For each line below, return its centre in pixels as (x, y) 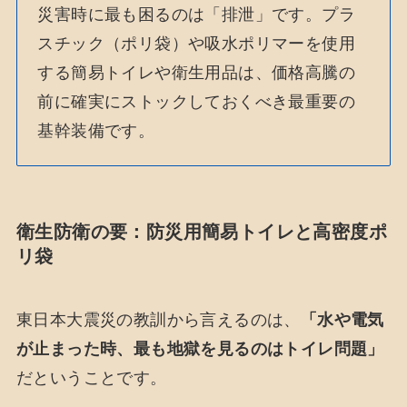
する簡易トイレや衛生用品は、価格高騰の (196, 72)
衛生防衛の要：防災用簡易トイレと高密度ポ (201, 232)
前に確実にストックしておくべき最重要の (196, 101)
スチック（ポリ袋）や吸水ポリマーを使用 (196, 43)
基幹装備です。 (96, 130)
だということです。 (91, 377)
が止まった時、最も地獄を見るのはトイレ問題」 (200, 348)
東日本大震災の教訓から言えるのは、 (158, 319)
